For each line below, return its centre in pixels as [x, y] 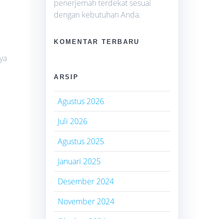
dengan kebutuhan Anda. [98, 14]
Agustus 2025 [81, 141]
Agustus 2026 [81, 101]
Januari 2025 [79, 161]
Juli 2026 [73, 121]
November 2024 [86, 201]
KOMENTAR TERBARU [97, 42]
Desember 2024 [86, 181]
